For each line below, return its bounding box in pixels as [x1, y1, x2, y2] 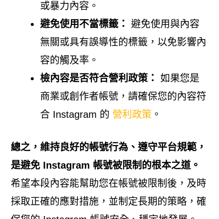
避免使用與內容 [128, 18, 199, 29]
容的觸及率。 [40, 54, 99, 66]
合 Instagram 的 [40, 109, 112, 120]
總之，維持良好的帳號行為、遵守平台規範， [10, 141, 206, 153]
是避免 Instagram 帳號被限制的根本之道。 [10, 159, 200, 171]
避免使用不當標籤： [40, 18, 128, 29]
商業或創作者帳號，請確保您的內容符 [40, 90, 206, 102]
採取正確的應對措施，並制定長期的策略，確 [10, 196, 206, 207]
